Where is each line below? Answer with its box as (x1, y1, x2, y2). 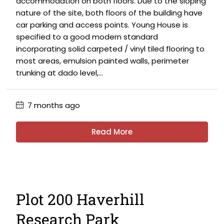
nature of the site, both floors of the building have (16, 7, 202, 18)
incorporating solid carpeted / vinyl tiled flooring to (16, 43, 204, 54)
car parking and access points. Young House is (16, 19, 188, 30)
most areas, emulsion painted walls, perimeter (16, 55, 189, 66)
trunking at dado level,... (16, 67, 103, 78)
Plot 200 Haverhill (16, 189, 144, 209)
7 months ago (25, 100, 80, 110)
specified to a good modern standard (16, 31, 158, 42)
